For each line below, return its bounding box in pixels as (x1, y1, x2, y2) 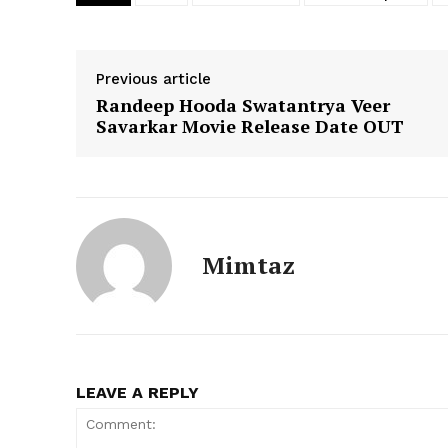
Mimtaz (202, 248, 295, 281)
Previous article (96, 69, 211, 88)
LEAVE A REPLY (76, 382, 199, 402)
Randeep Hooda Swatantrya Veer (96, 92, 390, 117)
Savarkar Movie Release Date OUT (96, 113, 404, 138)
